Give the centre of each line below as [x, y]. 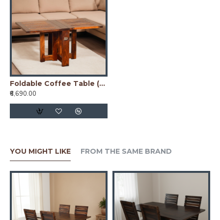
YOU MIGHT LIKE [40, 151]
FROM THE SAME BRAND [126, 151]
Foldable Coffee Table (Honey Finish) [102, 84]
